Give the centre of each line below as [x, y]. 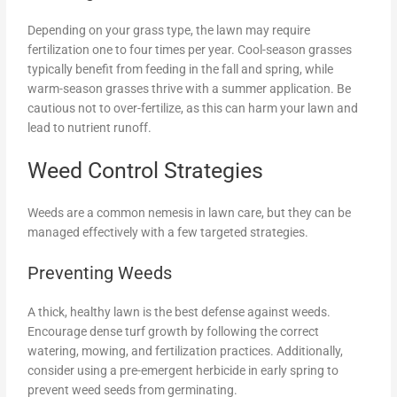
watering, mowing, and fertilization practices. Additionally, [186, 350]
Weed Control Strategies [146, 171]
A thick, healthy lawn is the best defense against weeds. [179, 311]
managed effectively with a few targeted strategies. [168, 233]
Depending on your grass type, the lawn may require [169, 31]
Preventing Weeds [100, 272]
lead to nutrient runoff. [90, 128]
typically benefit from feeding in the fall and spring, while [181, 70]
